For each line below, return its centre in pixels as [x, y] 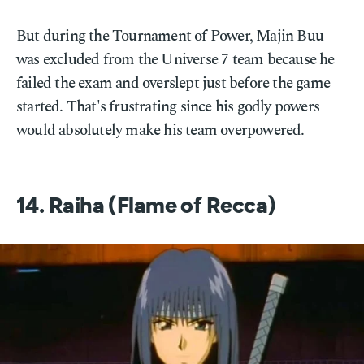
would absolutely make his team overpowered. [160, 130]
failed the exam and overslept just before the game [173, 83]
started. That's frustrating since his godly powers [168, 107]
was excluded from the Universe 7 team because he [175, 60]
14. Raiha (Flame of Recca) [146, 206]
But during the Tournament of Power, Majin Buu [170, 36]
